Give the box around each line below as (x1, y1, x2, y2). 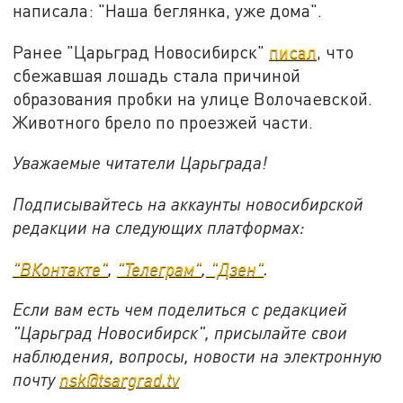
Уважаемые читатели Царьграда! (13, 152, 268, 174)
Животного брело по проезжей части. (13, 111, 314, 132)
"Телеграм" (117, 257, 202, 279)
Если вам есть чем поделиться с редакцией (13, 299, 348, 320)
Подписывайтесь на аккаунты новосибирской (13, 193, 364, 215)
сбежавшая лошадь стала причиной (13, 64, 301, 85)
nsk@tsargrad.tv (59, 369, 180, 390)
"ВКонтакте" (13, 257, 109, 279)
